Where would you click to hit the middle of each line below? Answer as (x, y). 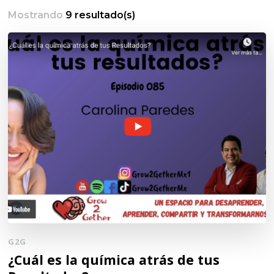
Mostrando (37, 15)
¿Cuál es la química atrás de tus (114, 260)
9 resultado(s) (101, 15)
